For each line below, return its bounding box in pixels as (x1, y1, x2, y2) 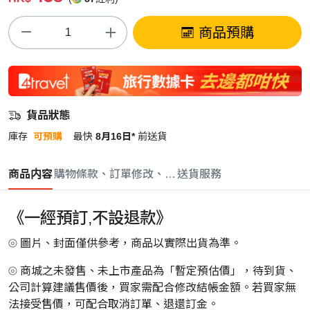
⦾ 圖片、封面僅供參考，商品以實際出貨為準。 (8, 237, 241, 250)
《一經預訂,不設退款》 (8, 209, 172, 228)
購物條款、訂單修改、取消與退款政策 (54, 168, 242, 181)
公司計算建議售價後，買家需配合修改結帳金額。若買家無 (8, 282, 296, 294)
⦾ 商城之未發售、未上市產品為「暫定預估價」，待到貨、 (8, 265, 297, 277)
